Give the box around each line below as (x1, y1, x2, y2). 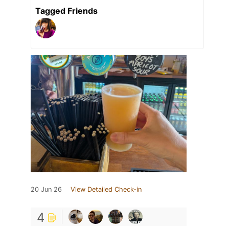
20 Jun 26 (31, 186, 62, 194)
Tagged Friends (35, 6, 98, 16)
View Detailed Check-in (71, 186, 142, 194)
